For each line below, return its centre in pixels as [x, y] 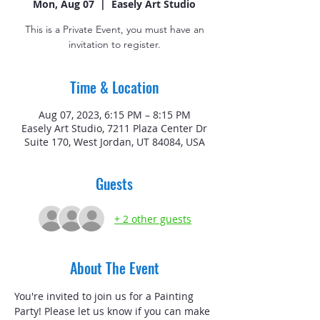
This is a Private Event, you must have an [114, 29]
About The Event [114, 268]
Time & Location [114, 87]
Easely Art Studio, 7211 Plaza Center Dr [114, 128]
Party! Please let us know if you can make [114, 311]
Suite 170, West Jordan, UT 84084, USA [114, 142]
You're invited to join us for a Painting [105, 296]
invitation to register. [114, 44]
